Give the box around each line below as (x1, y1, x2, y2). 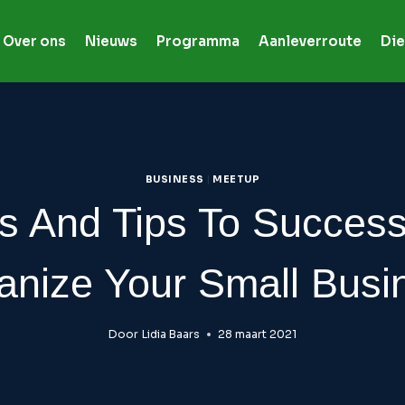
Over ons (2, 33, 66, 50)
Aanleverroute (258, 33, 362, 50)
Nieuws (84, 33, 137, 50)
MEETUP (212, 173, 260, 185)
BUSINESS (145, 173, 204, 185)
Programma (155, 33, 240, 50)
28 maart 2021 (217, 327, 297, 342)
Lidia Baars (141, 327, 200, 342)
